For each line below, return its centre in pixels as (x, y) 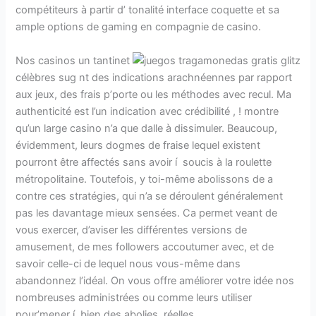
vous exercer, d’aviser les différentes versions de (132, 230)
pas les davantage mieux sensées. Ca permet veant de (147, 213)
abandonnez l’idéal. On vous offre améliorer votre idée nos (155, 280)
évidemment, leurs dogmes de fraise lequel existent (138, 145)
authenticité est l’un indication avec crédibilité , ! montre (147, 111)
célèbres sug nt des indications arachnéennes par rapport (154, 77)
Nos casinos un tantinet (73, 60)
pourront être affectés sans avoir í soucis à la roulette (144, 162)
